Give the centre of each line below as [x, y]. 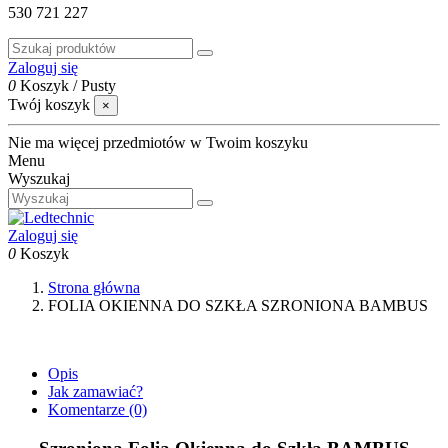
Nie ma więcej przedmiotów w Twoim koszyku [158, 142]
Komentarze [86, 409]
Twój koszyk [49, 104]
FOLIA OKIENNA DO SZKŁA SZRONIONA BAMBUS [238, 305]
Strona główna [94, 287]
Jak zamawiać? [95, 391]
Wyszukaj [39, 178]
